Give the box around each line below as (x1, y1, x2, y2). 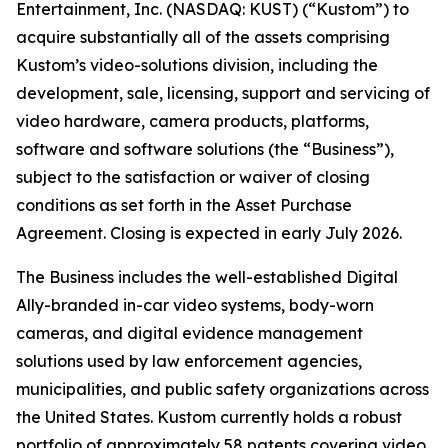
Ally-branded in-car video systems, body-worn (16, 295, 374, 315)
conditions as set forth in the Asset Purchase (16, 195, 352, 215)
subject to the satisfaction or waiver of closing (16, 167, 370, 187)
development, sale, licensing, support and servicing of (16, 83, 430, 103)
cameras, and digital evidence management (16, 323, 363, 343)
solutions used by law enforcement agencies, (16, 351, 362, 371)
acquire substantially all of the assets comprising (16, 27, 390, 47)
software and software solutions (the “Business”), (16, 139, 394, 159)
